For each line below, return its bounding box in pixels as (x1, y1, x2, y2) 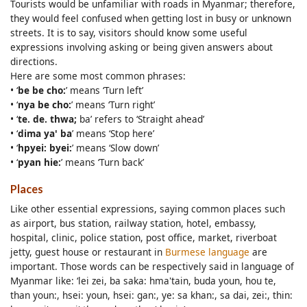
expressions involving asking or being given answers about (10, 40, 273, 54)
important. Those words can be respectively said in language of (10, 259, 294, 273)
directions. (10, 55, 58, 69)
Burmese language (165, 245, 249, 258)
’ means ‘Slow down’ (72, 141, 159, 155)
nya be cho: (18, 98, 71, 112)
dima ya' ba (18, 127, 72, 140)
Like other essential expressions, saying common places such (10, 201, 285, 215)
